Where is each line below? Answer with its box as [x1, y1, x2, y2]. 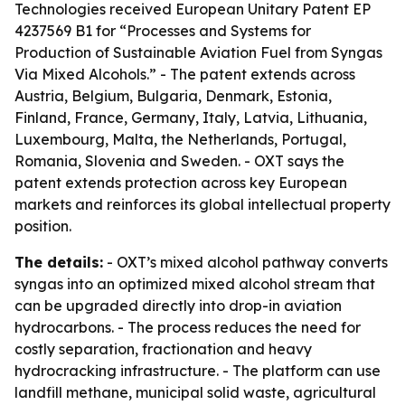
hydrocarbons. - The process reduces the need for [14, 318, 361, 336]
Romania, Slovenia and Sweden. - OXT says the [14, 152, 344, 170]
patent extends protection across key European [14, 174, 347, 192]
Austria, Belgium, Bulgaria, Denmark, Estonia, [14, 87, 332, 105]
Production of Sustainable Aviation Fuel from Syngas [14, 43, 382, 61]
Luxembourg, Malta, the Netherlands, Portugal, [14, 130, 346, 148]
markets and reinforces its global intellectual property [14, 195, 391, 213]
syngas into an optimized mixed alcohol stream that [14, 275, 375, 293]
